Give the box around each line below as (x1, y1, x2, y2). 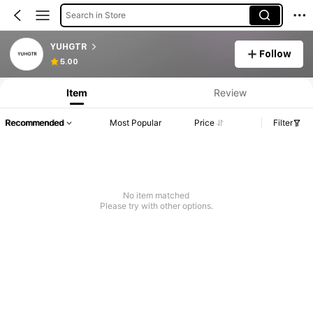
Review (213, 86, 247, 99)
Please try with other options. (99, 201, 213, 212)
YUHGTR (50, 41, 87, 52)
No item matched (123, 190, 190, 201)
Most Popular (110, 117, 162, 129)
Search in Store (65, 9, 126, 20)
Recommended (5, 117, 64, 129)
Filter (273, 117, 293, 129)
